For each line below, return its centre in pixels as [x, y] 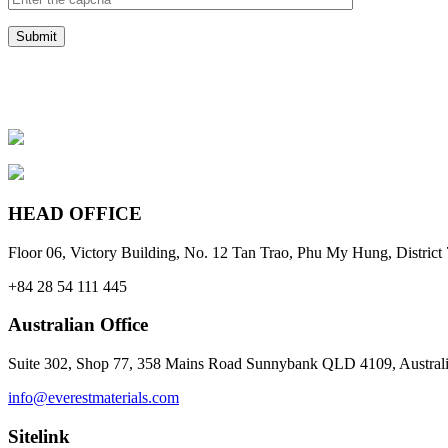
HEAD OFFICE [75, 214]
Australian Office [78, 325]
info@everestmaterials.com [93, 398]
